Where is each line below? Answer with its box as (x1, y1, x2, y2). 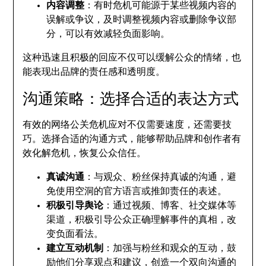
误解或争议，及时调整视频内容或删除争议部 (46, 15, 237, 24)
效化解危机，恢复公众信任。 (23, 148, 147, 158)
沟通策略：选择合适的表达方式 (23, 87, 239, 109)
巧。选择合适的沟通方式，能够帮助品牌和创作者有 (23, 134, 242, 144)
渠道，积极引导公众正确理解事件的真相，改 (46, 215, 237, 224)
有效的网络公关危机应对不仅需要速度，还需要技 (23, 120, 232, 129)
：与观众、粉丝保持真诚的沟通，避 (84, 172, 237, 182)
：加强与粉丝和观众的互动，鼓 (103, 243, 237, 253)
